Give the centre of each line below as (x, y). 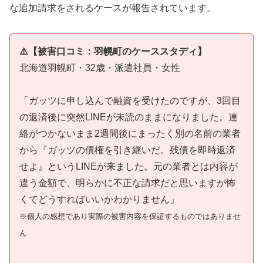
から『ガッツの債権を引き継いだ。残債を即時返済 (127, 150)
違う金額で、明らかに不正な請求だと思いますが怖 (127, 183)
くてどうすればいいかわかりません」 (99, 200)
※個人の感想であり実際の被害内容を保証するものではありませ (130, 217)
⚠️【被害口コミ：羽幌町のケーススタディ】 (113, 51)
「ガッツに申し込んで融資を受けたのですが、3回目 (130, 101)
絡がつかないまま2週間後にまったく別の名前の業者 (130, 134)
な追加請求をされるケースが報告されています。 (113, 8)
